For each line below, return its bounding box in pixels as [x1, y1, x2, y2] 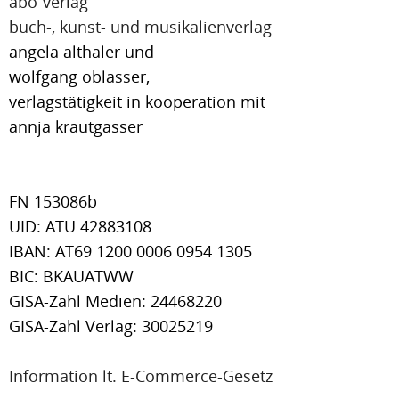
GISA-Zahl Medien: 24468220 [9, 290, 222, 312]
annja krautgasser [9, 116, 142, 137]
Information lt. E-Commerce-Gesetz [9, 365, 273, 387]
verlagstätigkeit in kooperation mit [9, 91, 265, 112]
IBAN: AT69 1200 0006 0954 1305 [9, 240, 252, 262]
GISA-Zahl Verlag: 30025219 [9, 315, 213, 337]
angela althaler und [9, 41, 154, 62]
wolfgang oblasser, [9, 66, 150, 87]
